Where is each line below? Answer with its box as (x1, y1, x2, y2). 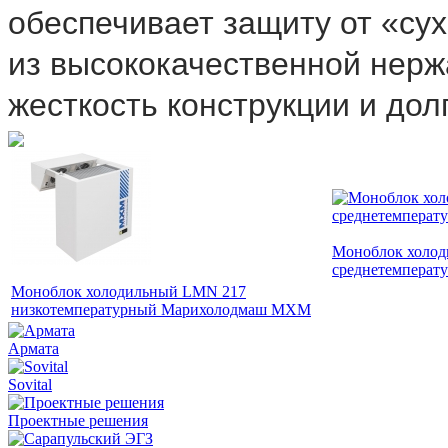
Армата (8, 339, 59, 357)
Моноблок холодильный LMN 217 (11, 282, 246, 300)
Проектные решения (8, 411, 148, 429)
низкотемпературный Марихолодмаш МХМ (11, 300, 311, 318)
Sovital (8, 375, 52, 393)
